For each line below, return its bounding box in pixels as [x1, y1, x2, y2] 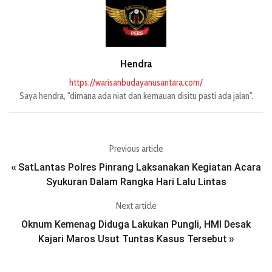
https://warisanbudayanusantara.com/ [69, 77, 203, 89]
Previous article [109, 143, 163, 155]
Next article [115, 200, 157, 212]
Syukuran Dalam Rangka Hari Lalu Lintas [46, 176, 226, 188]
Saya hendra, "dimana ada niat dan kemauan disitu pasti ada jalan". [19, 90, 253, 102]
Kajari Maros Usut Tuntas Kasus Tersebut [38, 233, 227, 245]
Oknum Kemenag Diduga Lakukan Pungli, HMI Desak [21, 219, 251, 231]
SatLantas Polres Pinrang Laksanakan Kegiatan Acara [18, 161, 261, 174]
